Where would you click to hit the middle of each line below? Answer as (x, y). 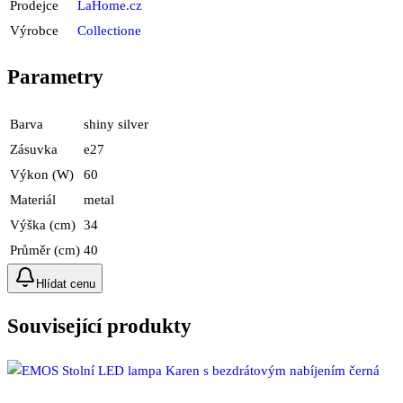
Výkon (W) (42, 174)
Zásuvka (34, 149)
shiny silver (116, 124)
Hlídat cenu (66, 283)
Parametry (55, 76)
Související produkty (99, 327)
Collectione (109, 31)
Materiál (33, 199)
